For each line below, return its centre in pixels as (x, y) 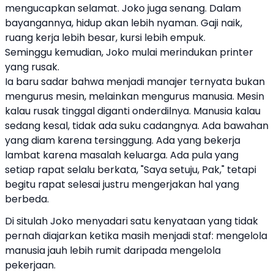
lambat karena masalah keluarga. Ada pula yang (122, 155)
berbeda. (27, 199)
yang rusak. (32, 67)
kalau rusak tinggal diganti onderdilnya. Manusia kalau (133, 111)
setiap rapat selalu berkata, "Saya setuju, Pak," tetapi (131, 170)
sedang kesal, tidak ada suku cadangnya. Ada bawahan (137, 126)
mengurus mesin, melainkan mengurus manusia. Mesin (135, 96)
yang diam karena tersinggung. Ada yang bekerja (123, 140)
